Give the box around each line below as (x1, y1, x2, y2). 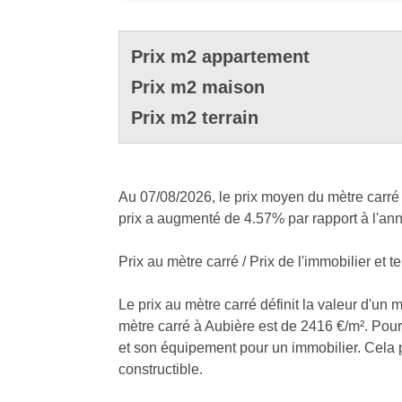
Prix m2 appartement (131, 46, 310, 66)
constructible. (118, 361, 203, 377)
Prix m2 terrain (131, 107, 258, 127)
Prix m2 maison (131, 76, 265, 97)
